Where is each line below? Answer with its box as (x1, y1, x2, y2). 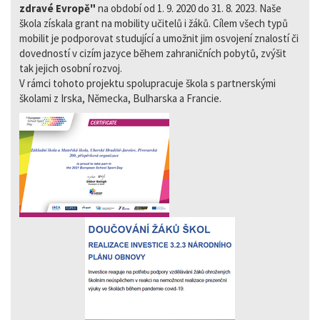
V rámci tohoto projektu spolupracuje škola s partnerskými (19, 76, 276, 90)
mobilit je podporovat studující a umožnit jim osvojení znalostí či (19, 31, 299, 45)
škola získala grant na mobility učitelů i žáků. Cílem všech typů (19, 16, 288, 30)
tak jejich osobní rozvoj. (19, 61, 122, 75)
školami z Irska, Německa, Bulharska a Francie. (19, 91, 221, 105)
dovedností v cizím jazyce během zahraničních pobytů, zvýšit (19, 46, 286, 60)
